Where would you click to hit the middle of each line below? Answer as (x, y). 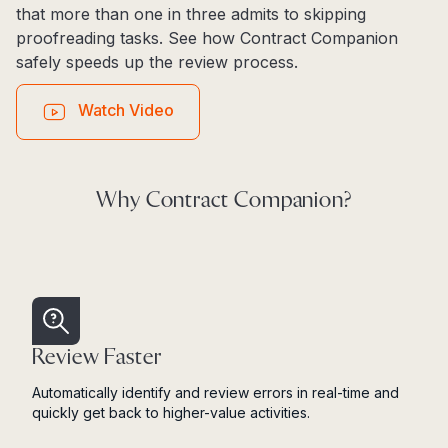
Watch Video (126, 110)
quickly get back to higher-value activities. (171, 412)
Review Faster (97, 357)
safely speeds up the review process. (157, 61)
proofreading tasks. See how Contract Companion (207, 37)
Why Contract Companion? (224, 200)
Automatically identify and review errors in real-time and (215, 392)
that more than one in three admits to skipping (191, 13)
